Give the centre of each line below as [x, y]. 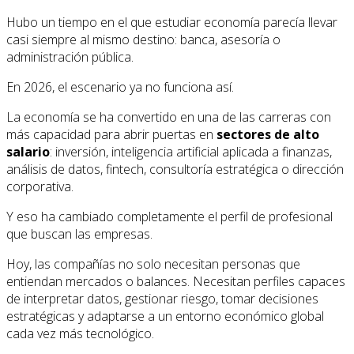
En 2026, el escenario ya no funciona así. [120, 87]
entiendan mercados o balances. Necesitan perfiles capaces [176, 281]
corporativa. [40, 186]
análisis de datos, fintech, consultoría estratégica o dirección [175, 169]
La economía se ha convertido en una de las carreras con [169, 117]
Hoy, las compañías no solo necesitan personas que [153, 264]
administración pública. [70, 56]
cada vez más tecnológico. [80, 333]
